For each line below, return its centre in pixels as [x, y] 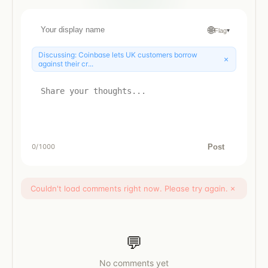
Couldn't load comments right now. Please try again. [129, 188]
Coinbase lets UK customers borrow [138, 54]
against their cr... [66, 63]
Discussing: [58, 54]
